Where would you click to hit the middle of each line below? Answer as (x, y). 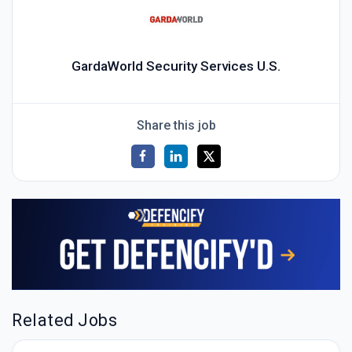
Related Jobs (65, 320)
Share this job (176, 125)
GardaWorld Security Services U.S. (176, 66)
